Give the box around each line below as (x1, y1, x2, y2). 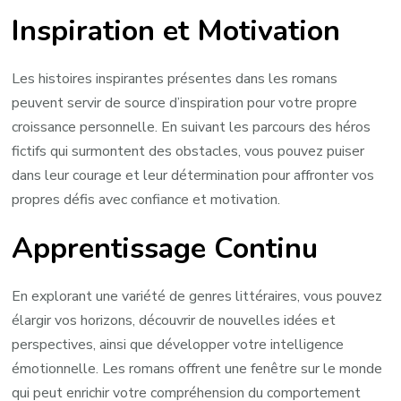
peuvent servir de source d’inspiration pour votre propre (12, 93, 358, 114)
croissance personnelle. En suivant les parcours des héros (12, 117, 371, 138)
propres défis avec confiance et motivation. (12, 190, 281, 210)
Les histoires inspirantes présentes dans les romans (12, 69, 338, 90)
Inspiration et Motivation (12, 11, 341, 50)
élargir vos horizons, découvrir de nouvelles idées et (12, 311, 337, 331)
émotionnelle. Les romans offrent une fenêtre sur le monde (12, 359, 383, 380)
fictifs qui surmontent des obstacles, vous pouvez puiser (12, 141, 365, 162)
